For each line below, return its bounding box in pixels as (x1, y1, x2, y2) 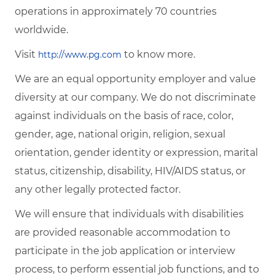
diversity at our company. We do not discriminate (15, 91, 256, 104)
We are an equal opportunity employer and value (15, 73, 256, 85)
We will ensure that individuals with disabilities (15, 208, 244, 220)
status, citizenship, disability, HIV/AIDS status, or (15, 165, 246, 177)
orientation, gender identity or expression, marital (15, 147, 258, 159)
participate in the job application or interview (15, 245, 235, 257)
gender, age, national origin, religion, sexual (15, 128, 225, 141)
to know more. (122, 48, 195, 61)
